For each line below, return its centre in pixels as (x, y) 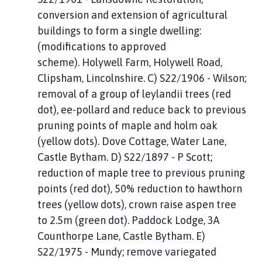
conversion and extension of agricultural (132, 15)
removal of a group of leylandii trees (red (134, 94)
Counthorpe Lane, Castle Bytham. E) (121, 236)
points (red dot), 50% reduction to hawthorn (140, 188)
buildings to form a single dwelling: (119, 30)
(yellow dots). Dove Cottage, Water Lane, (132, 141)
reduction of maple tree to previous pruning (141, 173)
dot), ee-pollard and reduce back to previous (142, 109)
